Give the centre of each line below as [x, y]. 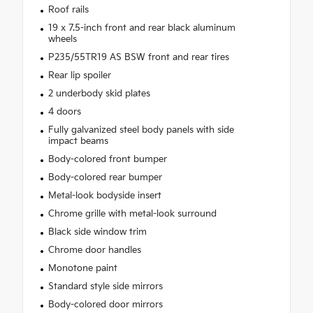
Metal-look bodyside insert [104, 196]
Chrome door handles [94, 250]
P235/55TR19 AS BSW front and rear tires [138, 58]
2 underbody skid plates [99, 94]
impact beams [78, 141]
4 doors [64, 112]
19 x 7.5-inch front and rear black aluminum [141, 28]
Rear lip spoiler [79, 76]
